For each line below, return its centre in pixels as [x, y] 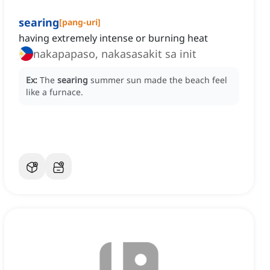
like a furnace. [55, 92]
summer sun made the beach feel [159, 80]
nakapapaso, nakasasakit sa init [115, 54]
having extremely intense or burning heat [113, 38]
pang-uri [80, 22]
